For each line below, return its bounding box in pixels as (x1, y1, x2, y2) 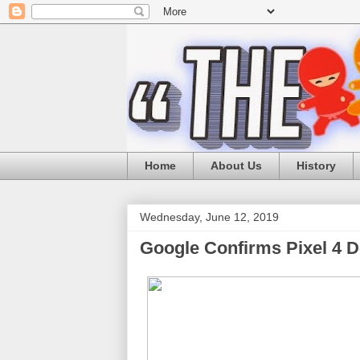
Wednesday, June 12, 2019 (140, 210, 279, 223)
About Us (211, 159, 262, 173)
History (297, 159, 336, 173)
